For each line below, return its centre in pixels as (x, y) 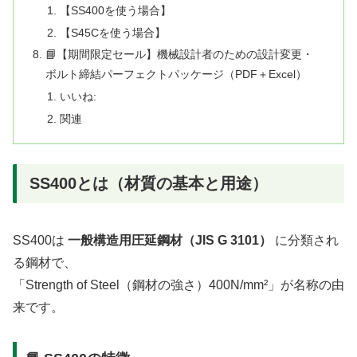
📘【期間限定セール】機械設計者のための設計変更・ (180, 55)
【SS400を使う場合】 (115, 10)
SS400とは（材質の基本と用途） (149, 184)
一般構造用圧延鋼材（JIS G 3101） (170, 240)
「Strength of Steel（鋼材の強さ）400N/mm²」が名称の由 (178, 284)
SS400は (40, 240)
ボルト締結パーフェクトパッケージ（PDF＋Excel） (177, 75)
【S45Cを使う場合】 (112, 32)
